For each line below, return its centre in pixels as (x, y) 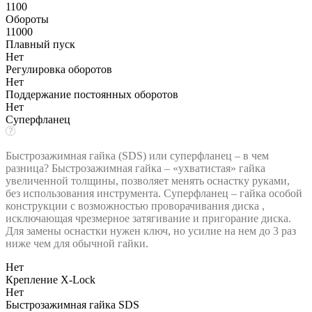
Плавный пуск (40, 44)
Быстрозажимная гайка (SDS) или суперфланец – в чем (137, 155)
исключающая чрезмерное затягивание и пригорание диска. (148, 218)
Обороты (27, 19)
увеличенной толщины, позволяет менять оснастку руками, (148, 180)
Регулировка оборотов (59, 69)
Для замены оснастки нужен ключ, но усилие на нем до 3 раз (151, 231)
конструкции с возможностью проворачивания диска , (135, 205)
